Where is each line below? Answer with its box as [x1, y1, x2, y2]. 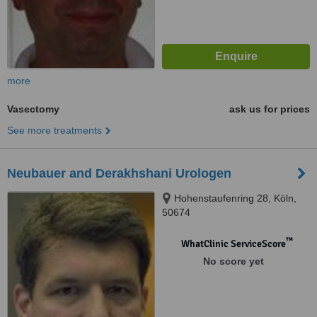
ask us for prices [229, 103, 310, 115]
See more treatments [7, 125, 102, 136]
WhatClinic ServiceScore [180, 238, 286, 250]
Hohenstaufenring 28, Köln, [174, 192, 296, 204]
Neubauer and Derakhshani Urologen [7, 166, 231, 180]
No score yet [202, 255, 264, 267]
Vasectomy [7, 103, 59, 115]
